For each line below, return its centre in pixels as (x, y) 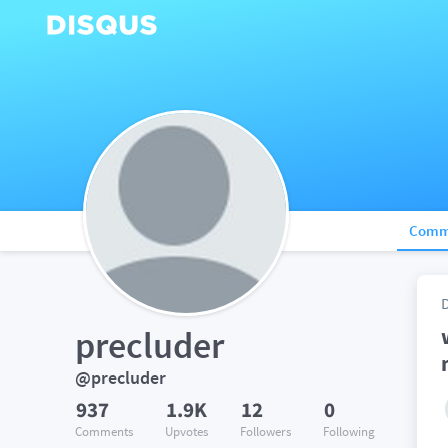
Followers (265, 431)
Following (349, 431)
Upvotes (186, 431)
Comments (104, 431)
